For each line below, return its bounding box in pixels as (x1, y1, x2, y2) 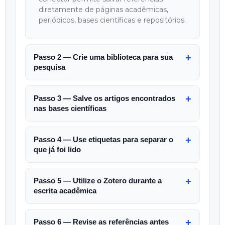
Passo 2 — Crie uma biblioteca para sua (34, 53, 173, 61)
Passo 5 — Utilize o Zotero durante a (34, 176, 162, 185)
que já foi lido (34, 145, 81, 154)
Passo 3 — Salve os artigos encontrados (34, 94, 175, 102)
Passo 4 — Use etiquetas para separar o (34, 135, 173, 144)
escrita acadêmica (34, 186, 96, 195)
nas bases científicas (34, 104, 106, 113)
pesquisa (34, 63, 65, 71)
